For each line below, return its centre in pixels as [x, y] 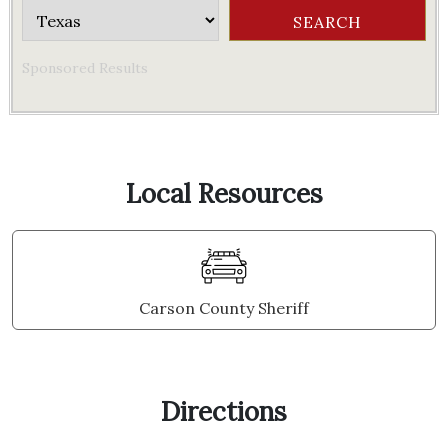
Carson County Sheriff [224, 308]
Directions [224, 411]
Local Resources [224, 193]
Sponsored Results [85, 68]
